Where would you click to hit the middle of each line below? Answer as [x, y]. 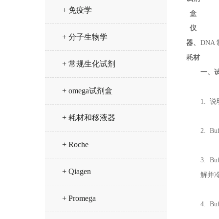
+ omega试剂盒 [87, 91]
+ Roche [75, 144]
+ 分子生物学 [85, 37]
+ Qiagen [77, 171]
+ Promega [79, 198]
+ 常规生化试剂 [89, 64]
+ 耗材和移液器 [89, 118]
